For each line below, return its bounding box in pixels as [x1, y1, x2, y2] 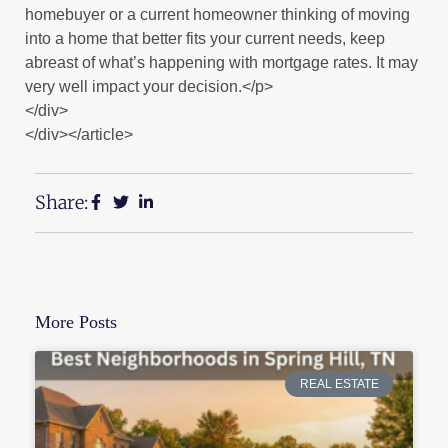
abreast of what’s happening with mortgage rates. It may [25, 54, 418, 71]
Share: [35, 191, 88, 214]
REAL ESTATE [299, 377, 379, 392]
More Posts [35, 312, 117, 332]
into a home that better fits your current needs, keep [25, 30, 385, 47]
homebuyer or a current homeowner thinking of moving [25, 6, 410, 23]
